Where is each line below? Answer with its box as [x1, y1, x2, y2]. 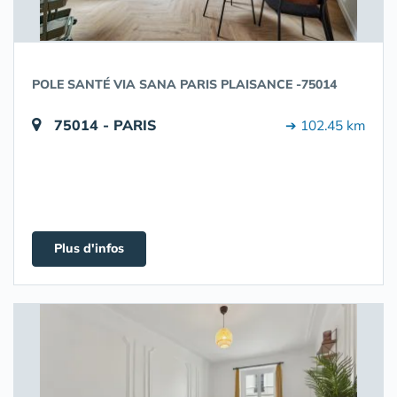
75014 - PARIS [54, 116, 157, 134]
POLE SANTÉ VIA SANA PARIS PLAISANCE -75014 [32, 76, 337, 92]
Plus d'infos [54, 240, 124, 256]
